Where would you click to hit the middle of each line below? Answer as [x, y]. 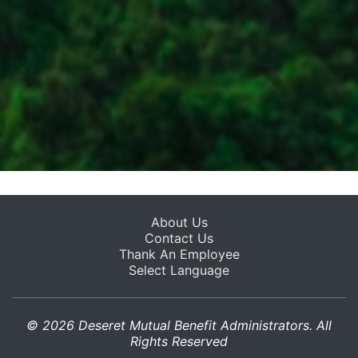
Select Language [179, 270]
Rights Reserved [179, 342]
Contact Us [179, 239]
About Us [179, 223]
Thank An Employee [179, 255]
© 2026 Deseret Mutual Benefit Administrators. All [179, 326]
